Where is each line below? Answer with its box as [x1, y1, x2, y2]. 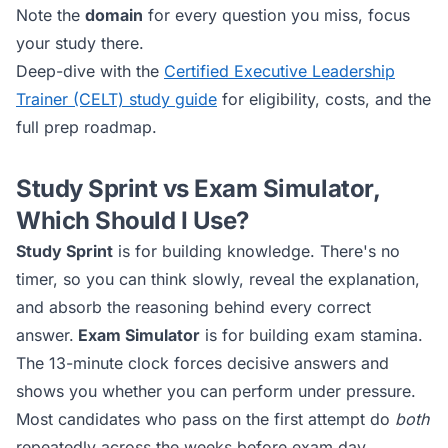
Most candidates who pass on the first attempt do [16, 409, 395, 429]
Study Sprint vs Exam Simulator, [16, 174, 380, 203]
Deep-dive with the [16, 61, 164, 81]
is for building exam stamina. [200, 325, 423, 345]
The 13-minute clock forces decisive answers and [16, 353, 389, 373]
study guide [124, 89, 217, 109]
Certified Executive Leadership [164, 61, 395, 81]
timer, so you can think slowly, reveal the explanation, [16, 269, 420, 289]
